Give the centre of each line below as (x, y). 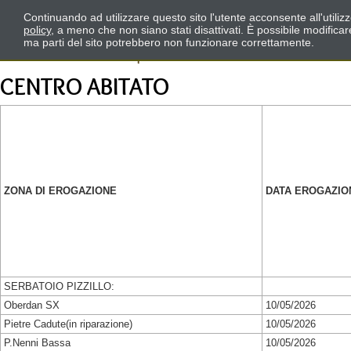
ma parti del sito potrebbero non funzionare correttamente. (169, 42)
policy (37, 30)
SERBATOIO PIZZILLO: (59, 286)
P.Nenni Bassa (37, 343)
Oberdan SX (32, 305)
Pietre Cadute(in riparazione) (68, 324)
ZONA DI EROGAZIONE (60, 191)
